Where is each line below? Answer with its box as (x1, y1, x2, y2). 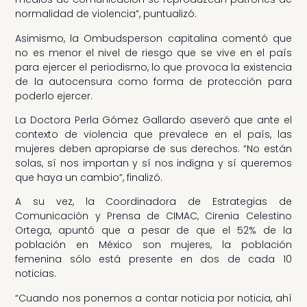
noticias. (15, 267, 57, 281)
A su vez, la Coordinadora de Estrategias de (15, 195, 292, 209)
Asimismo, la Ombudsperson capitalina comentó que (15, 31, 292, 45)
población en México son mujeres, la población (15, 238, 292, 252)
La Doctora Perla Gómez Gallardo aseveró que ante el (15, 112, 292, 127)
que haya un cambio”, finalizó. (15, 170, 163, 184)
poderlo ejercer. (15, 88, 93, 103)
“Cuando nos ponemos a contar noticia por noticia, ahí (15, 291, 292, 305)
